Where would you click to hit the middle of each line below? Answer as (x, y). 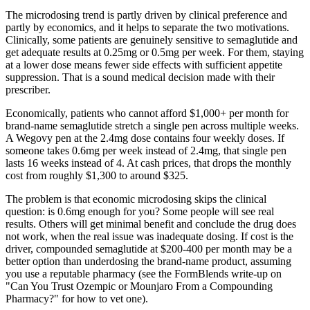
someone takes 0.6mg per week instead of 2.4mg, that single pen (146, 150)
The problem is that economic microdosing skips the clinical (136, 199)
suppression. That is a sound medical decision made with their (140, 77)
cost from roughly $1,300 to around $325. (97, 175)
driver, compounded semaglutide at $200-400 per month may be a (149, 248)
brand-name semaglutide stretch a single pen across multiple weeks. (152, 125)
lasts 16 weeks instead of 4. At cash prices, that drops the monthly (148, 163)
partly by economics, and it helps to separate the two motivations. (147, 27)
